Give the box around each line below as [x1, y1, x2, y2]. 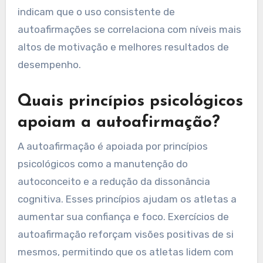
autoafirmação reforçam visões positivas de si [17, 228, 234, 240]
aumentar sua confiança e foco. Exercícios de [17, 210, 229, 222]
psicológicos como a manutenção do [17, 157, 188, 170]
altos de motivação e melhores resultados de [17, 41, 229, 53]
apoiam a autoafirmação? [17, 114, 220, 131]
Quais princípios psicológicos [17, 93, 243, 110]
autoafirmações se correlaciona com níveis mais [17, 23, 241, 36]
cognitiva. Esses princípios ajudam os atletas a [17, 193, 237, 205]
